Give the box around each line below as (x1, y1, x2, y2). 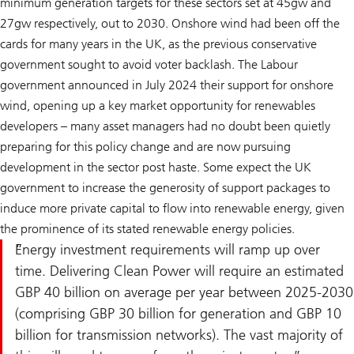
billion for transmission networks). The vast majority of (15, 326, 343, 344)
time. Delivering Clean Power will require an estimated (15, 262, 344, 280)
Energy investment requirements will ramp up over (15, 240, 320, 258)
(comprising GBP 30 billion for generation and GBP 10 (15, 304, 341, 322)
